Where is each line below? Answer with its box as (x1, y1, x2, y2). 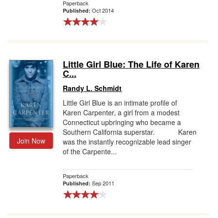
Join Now (17, 136, 45, 145)
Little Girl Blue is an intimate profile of (63, 98, 177, 108)
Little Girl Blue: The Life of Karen (63, 58, 200, 71)
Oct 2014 (92, 6, 114, 14)
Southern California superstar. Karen (63, 127, 197, 137)
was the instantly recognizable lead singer (63, 137, 191, 146)
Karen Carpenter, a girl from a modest (63, 108, 180, 117)
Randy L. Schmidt (63, 83, 122, 93)
